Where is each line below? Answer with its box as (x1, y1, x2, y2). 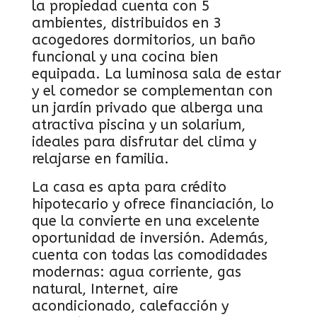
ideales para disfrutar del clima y (32, 134, 256, 150)
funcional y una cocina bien (32, 49, 218, 65)
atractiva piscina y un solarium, (32, 117, 246, 133)
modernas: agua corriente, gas (32, 264, 241, 280)
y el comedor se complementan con (32, 83, 272, 99)
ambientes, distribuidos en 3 (32, 15, 221, 31)
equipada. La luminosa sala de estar (32, 66, 281, 82)
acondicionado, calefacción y (32, 298, 229, 314)
